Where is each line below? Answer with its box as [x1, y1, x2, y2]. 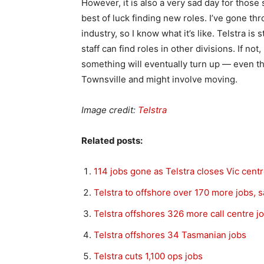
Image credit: [81, 104, 138, 115]
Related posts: [81, 135, 143, 146]
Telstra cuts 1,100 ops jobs [94, 250, 203, 262]
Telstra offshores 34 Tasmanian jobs [94, 229, 246, 240]
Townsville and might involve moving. [81, 74, 237, 85]
